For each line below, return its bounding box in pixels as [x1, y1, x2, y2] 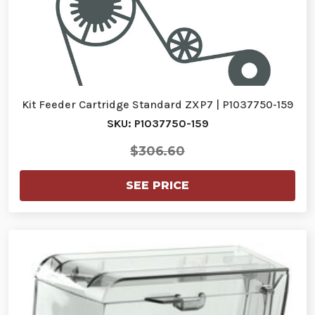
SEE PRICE [126, 179, 189, 192]
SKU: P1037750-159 [106, 117, 209, 130]
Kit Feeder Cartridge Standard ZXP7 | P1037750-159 [22, 98, 293, 111]
